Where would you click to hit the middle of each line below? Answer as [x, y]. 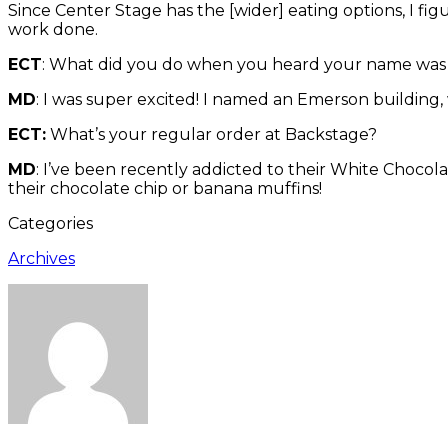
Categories [50, 223]
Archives [41, 258]
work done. [53, 29]
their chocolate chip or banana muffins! [165, 188]
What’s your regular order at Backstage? [211, 134]
